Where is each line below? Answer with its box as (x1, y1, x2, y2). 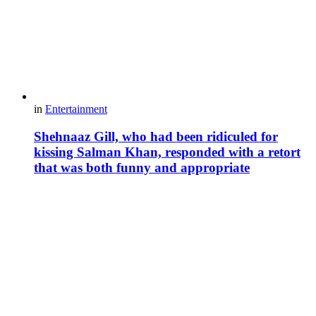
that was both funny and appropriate (34, 159, 250, 175)
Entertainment (45, 102, 107, 115)
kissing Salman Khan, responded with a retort (34, 144, 300, 159)
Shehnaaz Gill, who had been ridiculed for (34, 128, 278, 144)
